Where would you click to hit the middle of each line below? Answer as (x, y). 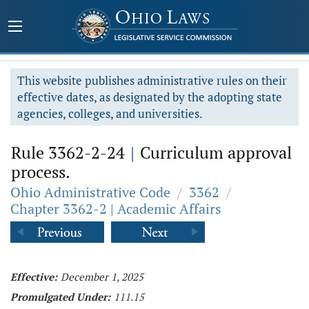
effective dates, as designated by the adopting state (150, 97)
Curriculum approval (214, 152)
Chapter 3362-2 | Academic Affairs (116, 209)
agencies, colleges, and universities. (110, 113)
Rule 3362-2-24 (70, 152)
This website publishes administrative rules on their (152, 80)
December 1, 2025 (102, 277)
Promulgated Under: (60, 297)
